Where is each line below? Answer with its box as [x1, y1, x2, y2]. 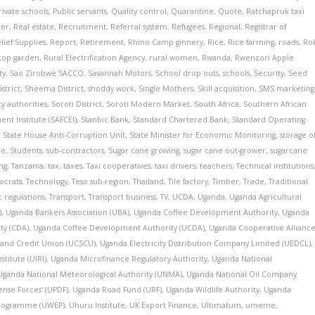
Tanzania [11, 161, 44, 171]
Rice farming [228, 37, 275, 47]
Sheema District [25, 84, 84, 94]
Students [10, 146, 43, 155]
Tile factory [168, 176, 209, 186]
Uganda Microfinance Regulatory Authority [51, 254, 208, 264]
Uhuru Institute [69, 300, 126, 310]
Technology [26, 176, 68, 186]
